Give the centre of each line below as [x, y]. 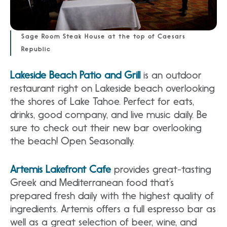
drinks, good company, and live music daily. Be [109, 114]
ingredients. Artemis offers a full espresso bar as [113, 209]
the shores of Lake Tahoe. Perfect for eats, [102, 101]
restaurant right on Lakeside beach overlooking [112, 88]
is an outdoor [171, 75]
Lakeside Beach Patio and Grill [75, 75]
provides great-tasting [161, 169]
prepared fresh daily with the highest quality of [112, 195]
